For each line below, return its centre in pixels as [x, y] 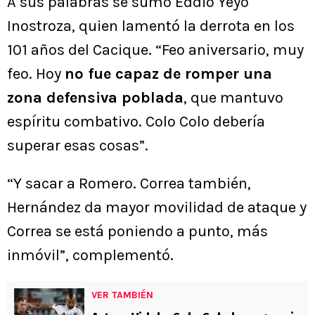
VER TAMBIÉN [122, 295]
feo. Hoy [36, 74]
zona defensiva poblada [95, 98]
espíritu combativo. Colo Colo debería [136, 122]
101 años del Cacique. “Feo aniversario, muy [155, 50]
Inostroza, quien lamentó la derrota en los [151, 26]
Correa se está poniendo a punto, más [137, 232]
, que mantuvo [233, 98]
